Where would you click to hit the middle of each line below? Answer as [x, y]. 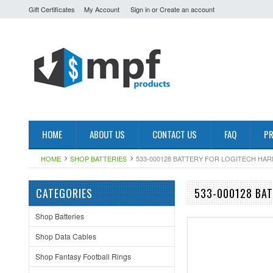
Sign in [140, 9]
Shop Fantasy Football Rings [83, 256]
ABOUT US [107, 134]
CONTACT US [175, 134]
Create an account [187, 9]
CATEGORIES [64, 193]
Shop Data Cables [66, 236]
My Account [102, 9]
